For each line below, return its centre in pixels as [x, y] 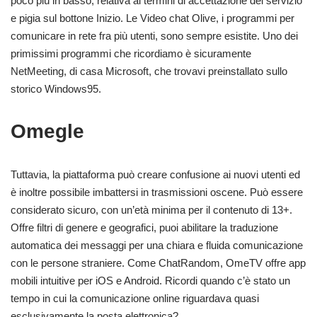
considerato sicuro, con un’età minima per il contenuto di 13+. [151, 210]
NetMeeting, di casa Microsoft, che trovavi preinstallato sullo [149, 71]
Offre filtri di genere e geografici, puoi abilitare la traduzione [144, 228]
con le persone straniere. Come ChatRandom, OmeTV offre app [158, 263]
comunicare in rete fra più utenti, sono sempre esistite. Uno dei [154, 36]
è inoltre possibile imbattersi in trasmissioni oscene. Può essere [157, 192]
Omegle [47, 132]
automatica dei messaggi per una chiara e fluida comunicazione [157, 246]
